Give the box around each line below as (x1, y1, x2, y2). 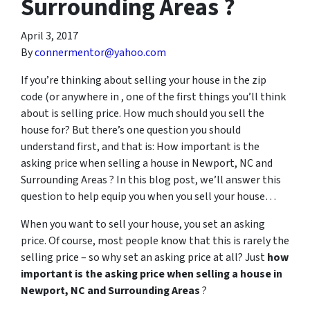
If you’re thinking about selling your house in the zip (21, 73, 266, 88)
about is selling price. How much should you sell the (21, 106, 264, 121)
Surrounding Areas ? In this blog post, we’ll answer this (21, 172, 281, 188)
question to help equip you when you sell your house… (21, 189, 276, 204)
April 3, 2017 (21, 28, 78, 44)
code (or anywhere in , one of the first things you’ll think (21, 89, 286, 104)
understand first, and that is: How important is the (21, 139, 259, 154)
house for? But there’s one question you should (21, 122, 241, 138)
